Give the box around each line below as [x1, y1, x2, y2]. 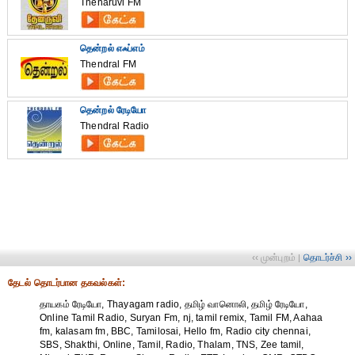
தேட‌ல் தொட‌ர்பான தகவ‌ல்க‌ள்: [8, 277, 126, 288]
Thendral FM [80, 59, 136, 70]
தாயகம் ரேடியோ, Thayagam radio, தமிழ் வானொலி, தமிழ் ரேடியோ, [40, 299, 307, 310]
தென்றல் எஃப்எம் [80, 43, 145, 54]
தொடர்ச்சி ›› [303, 252, 352, 263]
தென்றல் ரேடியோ [80, 105, 147, 116]
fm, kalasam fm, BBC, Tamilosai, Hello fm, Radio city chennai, [40, 326, 311, 337]
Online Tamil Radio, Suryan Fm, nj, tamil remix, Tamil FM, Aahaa [40, 312, 323, 323]
